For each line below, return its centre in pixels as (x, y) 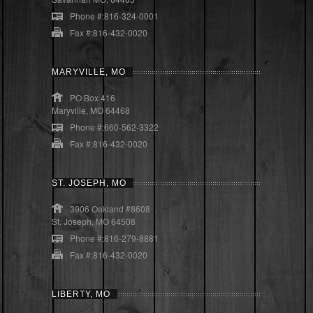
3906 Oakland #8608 (110, 208)
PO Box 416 (93, 97)
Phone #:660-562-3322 (114, 126)
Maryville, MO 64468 (91, 110)
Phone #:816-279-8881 (114, 238)
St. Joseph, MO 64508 (94, 221)
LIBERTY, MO (81, 294)
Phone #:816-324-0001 (114, 15)
